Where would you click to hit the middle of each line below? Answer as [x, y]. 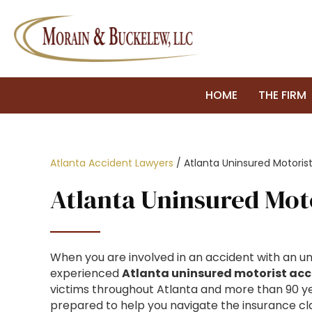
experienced [86, 273]
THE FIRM [282, 95]
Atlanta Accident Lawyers [112, 163]
